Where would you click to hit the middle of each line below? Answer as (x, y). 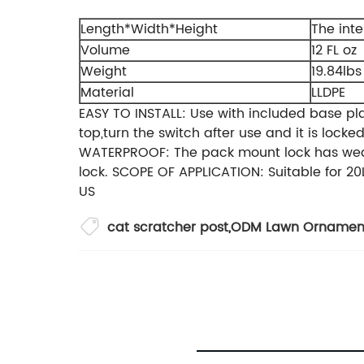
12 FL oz (334, 51)
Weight (104, 72)
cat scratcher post (168, 228)
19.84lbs (336, 72)
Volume (105, 51)
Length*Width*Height (149, 30)
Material (107, 93)
